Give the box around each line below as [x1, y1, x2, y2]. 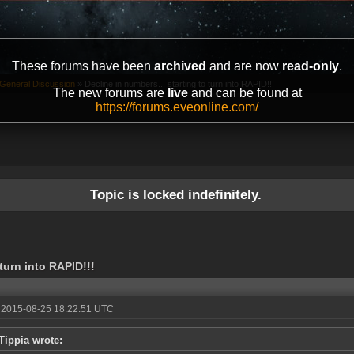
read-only [282, 59, 339, 73]
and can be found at [187, 86, 302, 100]
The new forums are [52, 86, 168, 100]
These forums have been [12, 59, 154, 73]
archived [154, 59, 206, 73]
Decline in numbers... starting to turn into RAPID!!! [85, 79, 274, 89]
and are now [206, 59, 282, 73]
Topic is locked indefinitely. [89, 187, 262, 202]
